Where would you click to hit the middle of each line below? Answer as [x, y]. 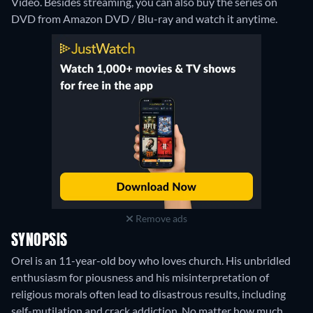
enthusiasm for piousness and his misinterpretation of [140, 277]
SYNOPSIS [39, 241]
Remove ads [160, 218]
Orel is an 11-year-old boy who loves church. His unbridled [151, 260]
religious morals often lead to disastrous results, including [148, 293]
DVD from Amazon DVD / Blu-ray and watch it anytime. [144, 18]
